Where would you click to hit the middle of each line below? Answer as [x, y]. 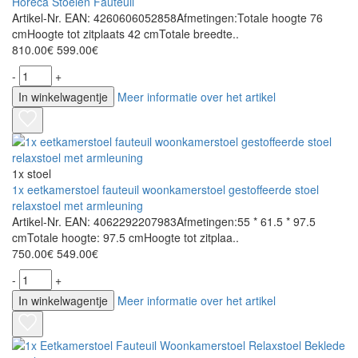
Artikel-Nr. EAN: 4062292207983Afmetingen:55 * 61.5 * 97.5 [164, 222]
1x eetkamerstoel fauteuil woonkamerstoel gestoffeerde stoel [165, 190]
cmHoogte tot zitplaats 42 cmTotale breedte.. [125, 34]
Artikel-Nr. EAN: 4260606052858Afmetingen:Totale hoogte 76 [167, 18]
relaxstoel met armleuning [78, 206]
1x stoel [32, 174]
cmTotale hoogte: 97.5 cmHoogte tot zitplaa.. [125, 238]
